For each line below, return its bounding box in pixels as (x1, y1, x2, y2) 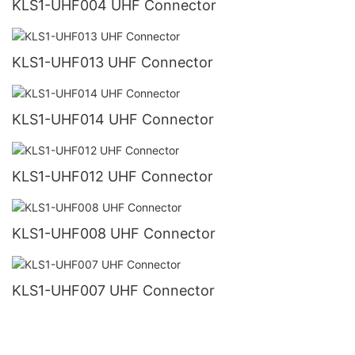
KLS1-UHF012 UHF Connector (12, 167, 213, 185)
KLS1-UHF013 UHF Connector (12, 53, 213, 71)
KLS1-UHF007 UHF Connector (12, 281, 215, 299)
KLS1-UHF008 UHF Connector (12, 224, 216, 242)
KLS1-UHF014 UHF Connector (12, 110, 214, 128)
